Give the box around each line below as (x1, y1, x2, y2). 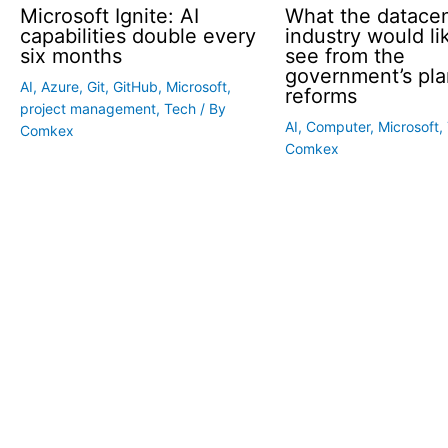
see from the (284, 43, 405, 68)
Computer (305, 117, 370, 135)
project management (20, 99, 156, 117)
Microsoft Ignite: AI (20, 3, 199, 28)
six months (20, 43, 122, 68)
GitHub (113, 77, 158, 95)
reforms (284, 83, 357, 108)
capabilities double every (20, 23, 256, 48)
